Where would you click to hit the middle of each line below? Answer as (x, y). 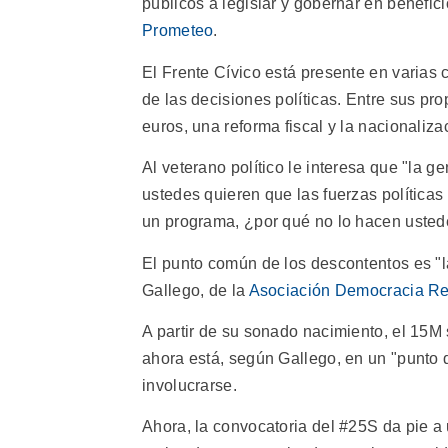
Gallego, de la (195, 290)
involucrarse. (189, 386)
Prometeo (178, 31)
